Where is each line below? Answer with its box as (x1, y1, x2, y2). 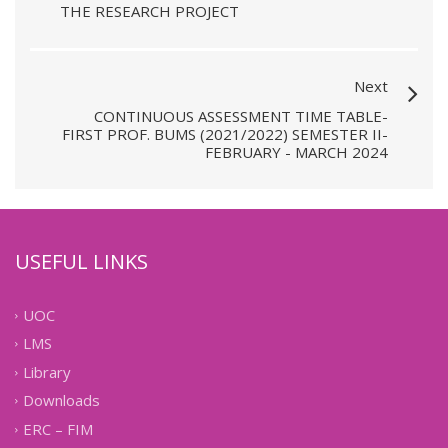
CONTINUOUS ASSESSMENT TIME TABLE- (94, 106, 388, 126)
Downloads (23, 390, 100, 411)
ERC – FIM (23, 419, 93, 440)
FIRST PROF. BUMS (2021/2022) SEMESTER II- (62, 124, 388, 144)
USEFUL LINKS (15, 248, 148, 275)
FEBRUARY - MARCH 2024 (205, 142, 388, 162)
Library (23, 362, 71, 383)
